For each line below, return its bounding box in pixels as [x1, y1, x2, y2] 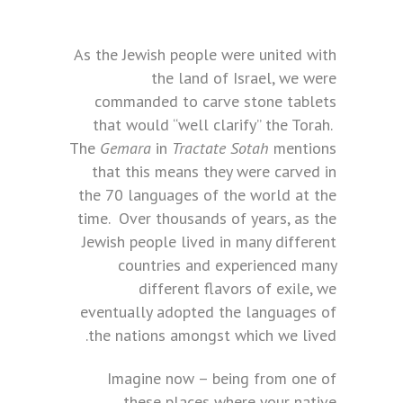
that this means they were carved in [92, 161, 336, 183]
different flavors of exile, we [139, 278, 336, 300]
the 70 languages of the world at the [78, 184, 336, 206]
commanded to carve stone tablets [94, 91, 336, 112]
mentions [269, 138, 336, 159]
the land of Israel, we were [151, 67, 336, 89]
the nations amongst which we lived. [88, 325, 336, 346]
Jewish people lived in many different [82, 231, 336, 253]
